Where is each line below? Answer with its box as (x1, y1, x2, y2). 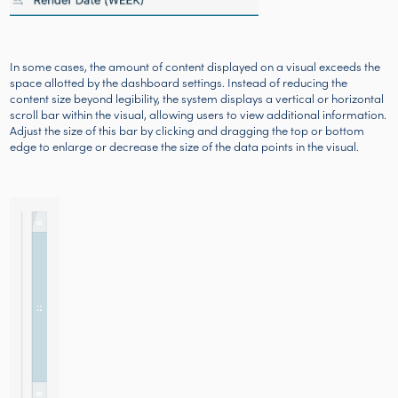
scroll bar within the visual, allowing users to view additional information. (10, 106, 387, 123)
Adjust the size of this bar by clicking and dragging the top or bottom (10, 122, 365, 139)
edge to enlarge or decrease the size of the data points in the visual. (10, 138, 360, 155)
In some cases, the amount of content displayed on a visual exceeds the (10, 58, 381, 76)
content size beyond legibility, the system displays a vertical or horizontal (10, 90, 385, 107)
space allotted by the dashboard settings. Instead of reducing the (10, 74, 348, 92)
